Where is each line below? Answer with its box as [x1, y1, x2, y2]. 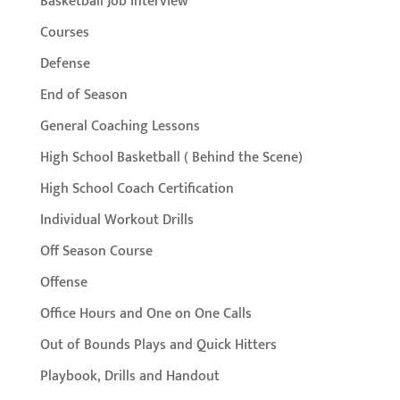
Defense [39, 52, 90, 77]
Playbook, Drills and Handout [39, 364, 220, 389]
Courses [39, 21, 89, 46]
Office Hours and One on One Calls [39, 302, 252, 327]
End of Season [39, 83, 128, 108]
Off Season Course [39, 239, 153, 264]
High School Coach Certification [39, 177, 234, 202]
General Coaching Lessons [39, 114, 200, 139]
